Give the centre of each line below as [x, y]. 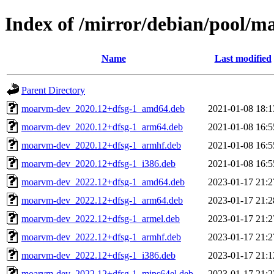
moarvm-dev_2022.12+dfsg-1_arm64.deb [102, 200]
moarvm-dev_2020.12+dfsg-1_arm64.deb [102, 127]
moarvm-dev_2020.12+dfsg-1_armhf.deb [101, 145]
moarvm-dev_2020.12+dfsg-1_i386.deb [98, 163]
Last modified [243, 58]
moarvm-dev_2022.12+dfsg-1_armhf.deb [101, 237]
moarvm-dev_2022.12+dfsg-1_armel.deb [101, 218]
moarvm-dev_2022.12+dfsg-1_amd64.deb [103, 182]
